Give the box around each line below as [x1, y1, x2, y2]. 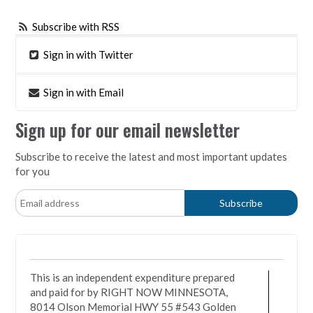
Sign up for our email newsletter [15, 117, 240, 143]
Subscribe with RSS [32, 20, 120, 33]
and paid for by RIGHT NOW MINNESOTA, [30, 285, 228, 298]
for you [15, 164, 50, 177]
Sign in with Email [41, 85, 124, 99]
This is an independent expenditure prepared [30, 270, 235, 284]
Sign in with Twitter [41, 48, 134, 61]
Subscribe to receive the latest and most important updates [15, 150, 288, 163]
